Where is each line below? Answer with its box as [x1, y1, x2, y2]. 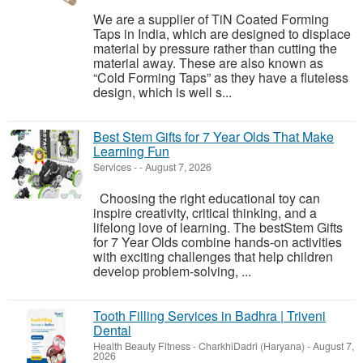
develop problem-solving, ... [93, 262, 251, 281]
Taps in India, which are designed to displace [93, 24, 351, 44]
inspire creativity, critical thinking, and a [93, 203, 317, 223]
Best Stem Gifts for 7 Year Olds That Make [93, 127, 334, 147]
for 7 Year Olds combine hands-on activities [93, 233, 342, 252]
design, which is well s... [93, 83, 232, 102]
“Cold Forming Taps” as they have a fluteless [93, 68, 348, 88]
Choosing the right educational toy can [93, 189, 320, 208]
